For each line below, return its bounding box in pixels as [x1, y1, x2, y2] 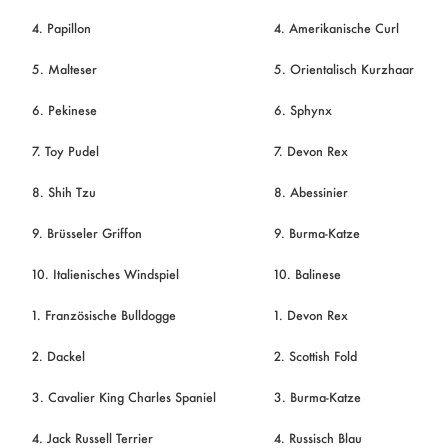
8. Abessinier [273, 182, 348, 201]
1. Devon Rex [273, 305, 348, 324]
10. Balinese [273, 264, 341, 283]
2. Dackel [31, 346, 85, 365]
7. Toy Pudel [31, 141, 99, 160]
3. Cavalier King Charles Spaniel [31, 387, 216, 406]
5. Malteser [31, 59, 97, 78]
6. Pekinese [31, 100, 97, 119]
